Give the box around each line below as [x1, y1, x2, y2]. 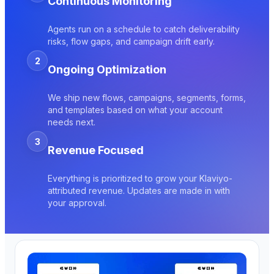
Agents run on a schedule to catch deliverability [48, 24, 240, 35]
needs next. [48, 117, 95, 128]
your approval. [48, 197, 106, 208]
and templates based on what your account [48, 105, 223, 116]
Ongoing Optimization [48, 63, 166, 76]
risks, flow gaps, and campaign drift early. [48, 36, 215, 47]
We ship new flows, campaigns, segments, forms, [48, 92, 246, 103]
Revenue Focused [48, 144, 144, 157]
